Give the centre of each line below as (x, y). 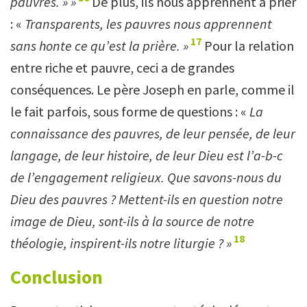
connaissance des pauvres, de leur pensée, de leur (153, 133)
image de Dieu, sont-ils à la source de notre (132, 221)
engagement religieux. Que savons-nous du (158, 177)
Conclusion (57, 277)
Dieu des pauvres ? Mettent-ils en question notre (147, 199)
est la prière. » (149, 45)
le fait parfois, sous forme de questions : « (130, 111)
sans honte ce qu (58, 45)
